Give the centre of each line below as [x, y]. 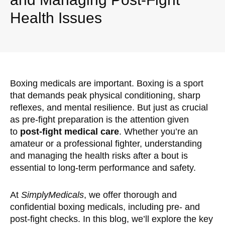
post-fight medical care [70, 131]
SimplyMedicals [52, 195]
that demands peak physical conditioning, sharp [105, 95]
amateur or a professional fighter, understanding [106, 143]
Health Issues [56, 18]
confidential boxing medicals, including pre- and [105, 207]
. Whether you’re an [158, 131]
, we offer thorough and [130, 195]
